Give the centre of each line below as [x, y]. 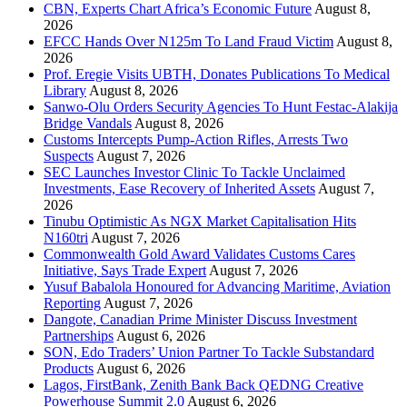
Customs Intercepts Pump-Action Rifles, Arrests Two [196, 139]
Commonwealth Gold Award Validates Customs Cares [199, 254]
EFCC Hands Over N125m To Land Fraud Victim [189, 41]
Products [69, 368]
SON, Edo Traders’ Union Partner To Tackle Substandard [209, 352]
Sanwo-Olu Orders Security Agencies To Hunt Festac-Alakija [221, 107]
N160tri [66, 238]
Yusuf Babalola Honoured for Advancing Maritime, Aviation [217, 287]
